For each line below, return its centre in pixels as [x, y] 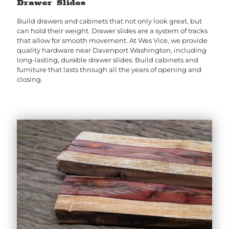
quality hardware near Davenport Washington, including [112, 50]
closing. [30, 79]
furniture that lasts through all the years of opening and [109, 69]
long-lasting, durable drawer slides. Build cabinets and [108, 60]
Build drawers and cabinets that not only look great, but [109, 21]
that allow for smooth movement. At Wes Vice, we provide [112, 40]
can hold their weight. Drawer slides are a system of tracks [112, 30]
